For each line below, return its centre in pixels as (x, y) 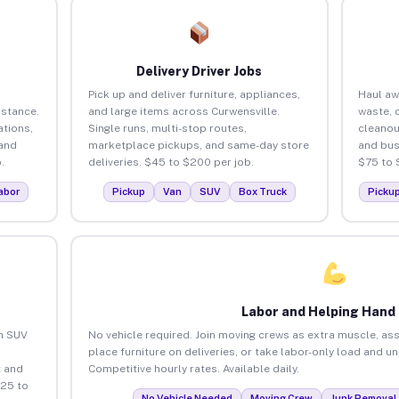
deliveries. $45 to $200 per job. (171, 162)
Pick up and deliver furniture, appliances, (194, 94)
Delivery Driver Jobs (199, 71)
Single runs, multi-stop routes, (167, 128)
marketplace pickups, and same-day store (198, 145)
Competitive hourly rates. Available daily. (193, 368)
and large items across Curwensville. (183, 111)
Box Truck (262, 191)
